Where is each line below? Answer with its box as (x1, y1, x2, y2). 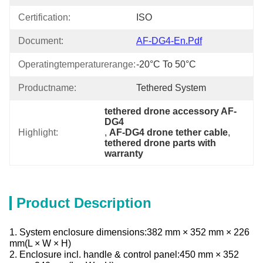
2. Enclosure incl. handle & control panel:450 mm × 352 (9, 249, 239, 259)
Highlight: (18, 127, 58, 137)
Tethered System (136, 83, 206, 93)
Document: (18, 36, 63, 46)
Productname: (18, 83, 76, 93)
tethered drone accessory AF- (104, 106, 237, 116)
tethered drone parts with (104, 138, 217, 148)
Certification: (18, 12, 70, 22)
